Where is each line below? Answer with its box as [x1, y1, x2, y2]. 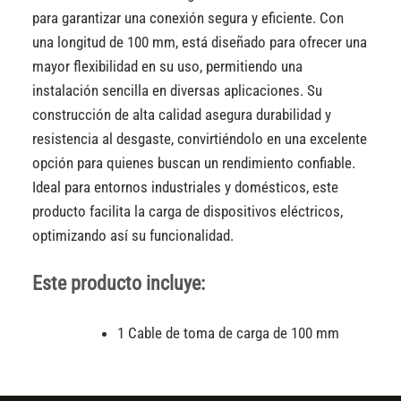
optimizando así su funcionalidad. [32, 226, 235, 244]
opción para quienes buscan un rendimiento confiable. [32, 153, 356, 172]
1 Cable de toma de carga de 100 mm [117, 324, 340, 343]
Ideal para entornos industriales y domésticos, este [32, 177, 339, 196]
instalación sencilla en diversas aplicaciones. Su [32, 81, 323, 99]
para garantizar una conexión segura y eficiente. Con [32, 8, 345, 27]
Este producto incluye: [32, 271, 206, 294]
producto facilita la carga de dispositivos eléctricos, [32, 201, 344, 220]
